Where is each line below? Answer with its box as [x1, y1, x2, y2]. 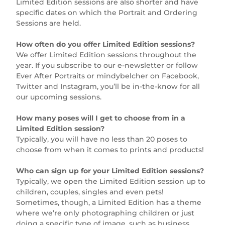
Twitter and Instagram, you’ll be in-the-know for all [16, 81, 200, 91]
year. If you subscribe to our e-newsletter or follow [16, 60, 198, 70]
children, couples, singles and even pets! [16, 187, 164, 196]
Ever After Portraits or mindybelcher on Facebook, [16, 71, 199, 80]
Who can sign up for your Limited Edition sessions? [16, 166, 204, 175]
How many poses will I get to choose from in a [16, 113, 186, 123]
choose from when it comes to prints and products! [16, 145, 204, 154]
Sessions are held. [16, 18, 81, 28]
